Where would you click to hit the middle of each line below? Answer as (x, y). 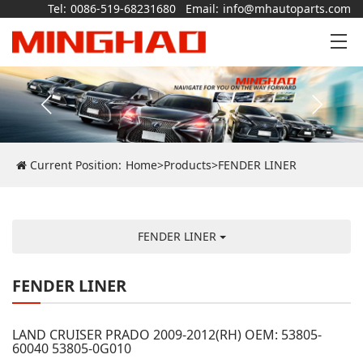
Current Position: (74, 165)
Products (188, 165)
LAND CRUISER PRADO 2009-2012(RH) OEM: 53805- (167, 335)
